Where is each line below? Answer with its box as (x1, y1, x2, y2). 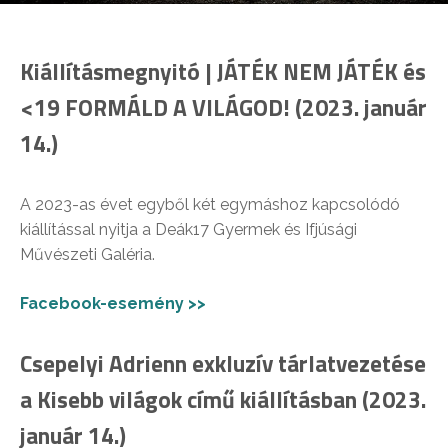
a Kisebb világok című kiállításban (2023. (20, 381, 426, 417)
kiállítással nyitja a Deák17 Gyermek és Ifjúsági (20, 219, 357, 239)
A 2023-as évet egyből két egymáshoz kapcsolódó (20, 194, 400, 214)
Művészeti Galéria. (20, 244, 155, 264)
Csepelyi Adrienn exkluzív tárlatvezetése (20, 345, 426, 381)
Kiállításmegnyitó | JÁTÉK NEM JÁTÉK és (20, 53, 426, 89)
